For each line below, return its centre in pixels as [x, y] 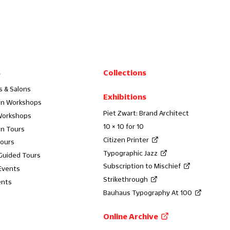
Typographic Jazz [131, 153]
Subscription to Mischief [142, 166]
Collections [125, 73]
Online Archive [131, 216]
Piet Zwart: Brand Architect [146, 113]
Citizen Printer [126, 139]
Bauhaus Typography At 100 [148, 192]
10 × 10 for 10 [124, 126]
